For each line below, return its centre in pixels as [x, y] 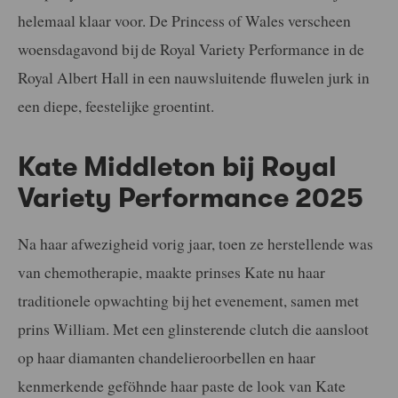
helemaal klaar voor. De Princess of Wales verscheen [184, 20]
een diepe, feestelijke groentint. [116, 105]
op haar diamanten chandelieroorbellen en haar [167, 357]
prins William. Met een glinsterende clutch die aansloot [193, 328]
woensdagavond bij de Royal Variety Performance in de [191, 48]
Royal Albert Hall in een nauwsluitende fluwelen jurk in [194, 77]
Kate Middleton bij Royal [177, 167]
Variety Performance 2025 [191, 198]
